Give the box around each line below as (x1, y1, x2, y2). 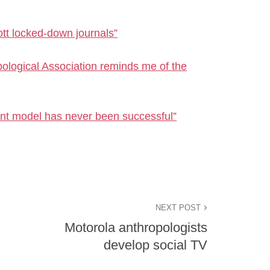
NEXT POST (155, 202, 201, 212)
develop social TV (104, 237, 207, 253)
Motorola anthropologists (64, 220, 207, 236)
